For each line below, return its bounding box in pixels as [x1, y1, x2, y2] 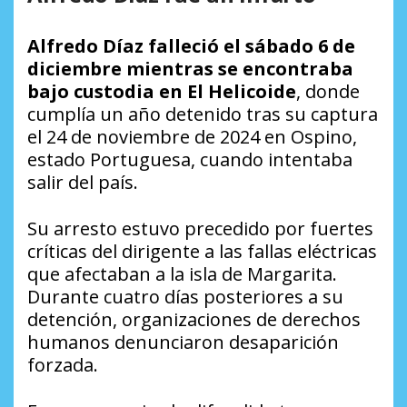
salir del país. [27, 170, 138, 195]
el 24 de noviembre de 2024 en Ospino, [27, 124, 357, 150]
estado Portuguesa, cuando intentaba [27, 147, 352, 173]
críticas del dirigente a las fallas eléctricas [27, 239, 377, 264]
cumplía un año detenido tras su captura [27, 102, 378, 127]
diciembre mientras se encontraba [27, 56, 353, 82]
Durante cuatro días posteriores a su [27, 284, 343, 310]
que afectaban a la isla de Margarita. [27, 262, 337, 287]
